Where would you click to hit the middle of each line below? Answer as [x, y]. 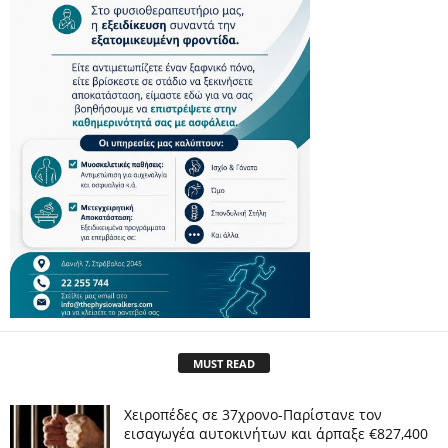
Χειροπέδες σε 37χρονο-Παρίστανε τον [253, 414]
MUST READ [224, 363]
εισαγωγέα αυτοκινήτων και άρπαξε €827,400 [276, 433]
